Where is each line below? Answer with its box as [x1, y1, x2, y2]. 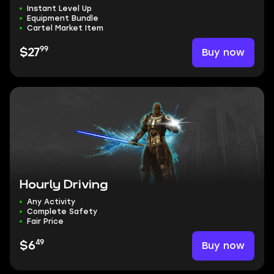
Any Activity [27, 198, 75, 206]
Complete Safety [27, 207, 97, 216]
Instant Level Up [27, 4, 92, 13]
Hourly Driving [20, 179, 108, 190]
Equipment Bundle [27, 14, 98, 23]
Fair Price [27, 217, 64, 226]
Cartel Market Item [27, 24, 103, 32]
